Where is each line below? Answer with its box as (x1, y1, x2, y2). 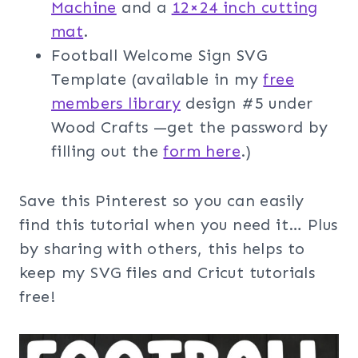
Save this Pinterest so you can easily (19, 190, 304, 210)
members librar (51, 93, 172, 113)
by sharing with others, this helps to (19, 238, 305, 258)
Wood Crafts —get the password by (51, 117, 328, 137)
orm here (169, 141, 241, 161)
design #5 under (181, 93, 313, 113)
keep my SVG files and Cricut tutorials (19, 262, 316, 282)
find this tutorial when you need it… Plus (19, 214, 338, 234)
